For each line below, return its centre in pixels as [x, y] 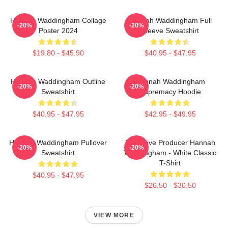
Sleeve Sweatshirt [170, 30]
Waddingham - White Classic [170, 152]
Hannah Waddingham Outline [58, 81]
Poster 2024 [58, 30]
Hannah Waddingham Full [170, 20]
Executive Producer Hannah [170, 142]
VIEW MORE [114, 215]
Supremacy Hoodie [170, 91]
